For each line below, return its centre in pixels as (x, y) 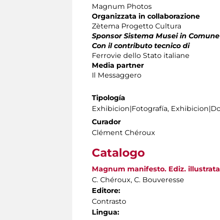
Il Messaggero (117, 75)
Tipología (109, 98)
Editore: (106, 191)
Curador (106, 122)
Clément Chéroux (124, 133)
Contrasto (109, 202)
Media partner (118, 66)
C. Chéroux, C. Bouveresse (138, 180)
